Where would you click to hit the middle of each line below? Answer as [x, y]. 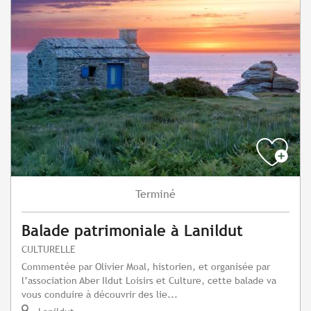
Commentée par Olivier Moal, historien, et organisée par [146, 267]
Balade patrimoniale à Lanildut [132, 231]
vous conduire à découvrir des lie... [100, 294]
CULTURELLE [49, 249]
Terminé [155, 194]
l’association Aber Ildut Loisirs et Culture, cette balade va [149, 280]
